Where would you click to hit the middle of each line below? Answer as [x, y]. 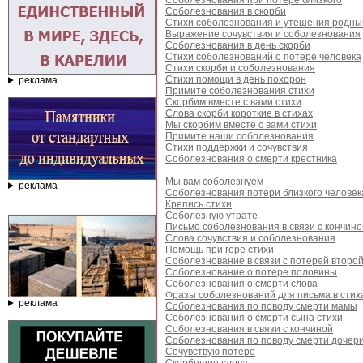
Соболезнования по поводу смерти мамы [261, 306]
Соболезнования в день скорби [238, 45]
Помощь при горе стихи [220, 250]
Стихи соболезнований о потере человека [263, 57]
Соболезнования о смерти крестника [251, 159]
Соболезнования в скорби [226, 11]
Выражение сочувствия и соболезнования [263, 34]
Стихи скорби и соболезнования [240, 68]
